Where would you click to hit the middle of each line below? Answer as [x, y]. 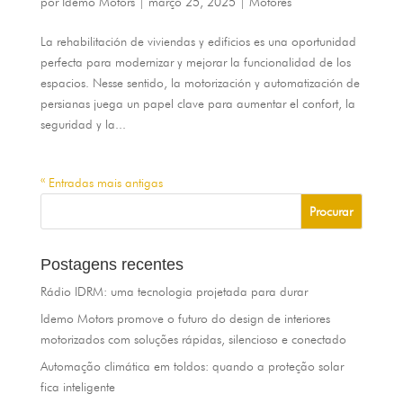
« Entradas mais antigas [101, 183]
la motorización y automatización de [265, 83]
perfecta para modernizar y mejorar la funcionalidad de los [195, 63]
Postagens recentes [112, 265]
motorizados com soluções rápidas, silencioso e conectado [193, 340]
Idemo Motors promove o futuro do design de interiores [185, 319]
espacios [63, 83]
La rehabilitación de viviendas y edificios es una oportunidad [198, 42]
